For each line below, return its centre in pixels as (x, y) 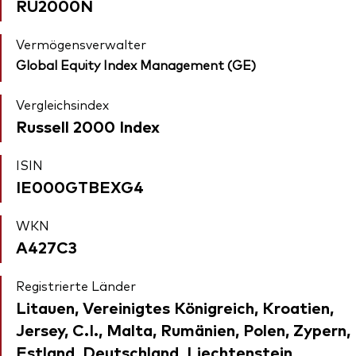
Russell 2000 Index (88, 126)
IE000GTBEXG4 (80, 187)
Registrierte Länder (76, 286)
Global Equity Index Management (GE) (136, 65)
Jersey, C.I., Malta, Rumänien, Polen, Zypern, (183, 330)
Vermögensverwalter (81, 44)
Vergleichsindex (62, 104)
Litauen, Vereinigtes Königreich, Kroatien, (175, 308)
